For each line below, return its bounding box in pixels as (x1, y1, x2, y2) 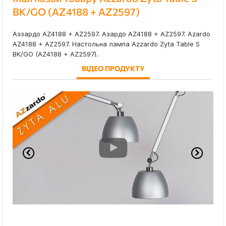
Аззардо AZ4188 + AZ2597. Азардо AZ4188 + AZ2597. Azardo (13, 30, 210, 38)
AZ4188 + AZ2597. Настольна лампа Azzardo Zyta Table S (13, 40, 200, 48)
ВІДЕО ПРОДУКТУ (81, 64, 145, 73)
